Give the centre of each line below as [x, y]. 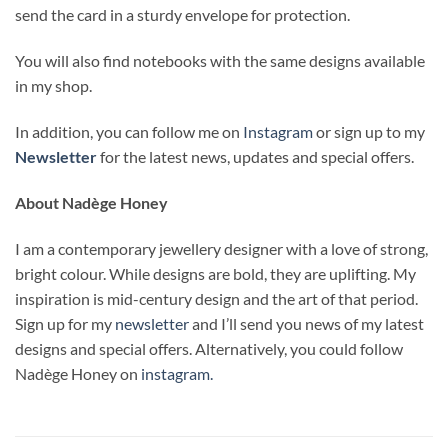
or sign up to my [370, 131]
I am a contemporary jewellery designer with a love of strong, [221, 248]
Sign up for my [65, 323]
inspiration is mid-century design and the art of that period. [216, 298]
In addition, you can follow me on [129, 131]
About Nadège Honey [91, 202]
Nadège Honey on [78, 373]
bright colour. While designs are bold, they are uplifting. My [215, 273]
